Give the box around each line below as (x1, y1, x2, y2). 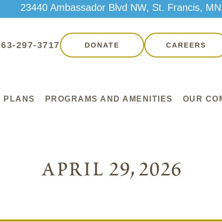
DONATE (84, 41, 119, 49)
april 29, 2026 (40, 156, 182, 183)
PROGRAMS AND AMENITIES (45, 95, 173, 103)
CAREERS (166, 41, 207, 49)
